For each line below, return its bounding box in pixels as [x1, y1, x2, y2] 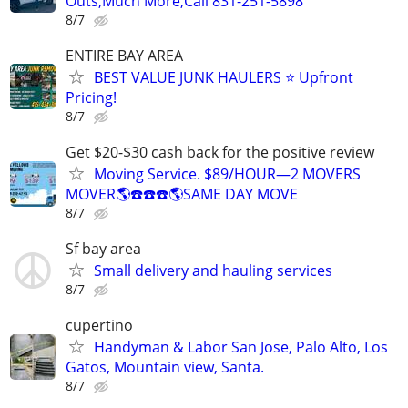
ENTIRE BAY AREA [66, 45, 183, 66]
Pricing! [66, 87, 117, 107]
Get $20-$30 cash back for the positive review [66, 142, 374, 162]
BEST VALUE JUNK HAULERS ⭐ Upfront [94, 66, 353, 87]
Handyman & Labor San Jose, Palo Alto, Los [94, 337, 388, 358]
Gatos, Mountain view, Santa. [66, 357, 264, 378]
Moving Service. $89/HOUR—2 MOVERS [94, 164, 361, 184]
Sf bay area [66, 239, 141, 260]
